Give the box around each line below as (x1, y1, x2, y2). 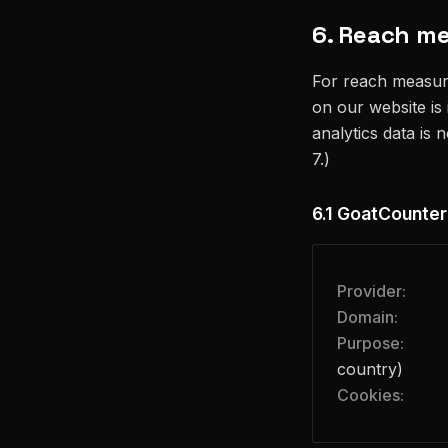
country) (337, 359, 403, 380)
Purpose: (337, 333, 404, 354)
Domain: (337, 307, 398, 328)
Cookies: (337, 385, 404, 406)
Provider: (337, 281, 406, 302)
